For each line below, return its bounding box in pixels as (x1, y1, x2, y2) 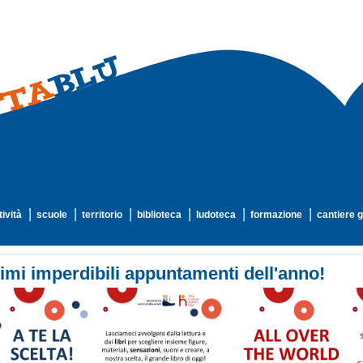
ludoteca (196, 209, 236, 220)
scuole (36, 209, 67, 220)
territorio (82, 209, 122, 220)
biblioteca (137, 209, 181, 220)
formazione (250, 209, 302, 220)
